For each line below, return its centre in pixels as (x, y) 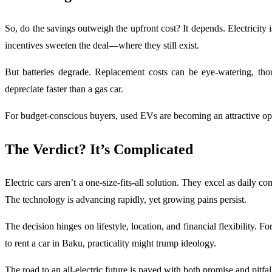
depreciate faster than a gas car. (64, 89)
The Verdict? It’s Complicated (99, 149)
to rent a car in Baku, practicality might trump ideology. (110, 243)
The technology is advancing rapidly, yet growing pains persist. (126, 200)
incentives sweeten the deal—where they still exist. (102, 45)
